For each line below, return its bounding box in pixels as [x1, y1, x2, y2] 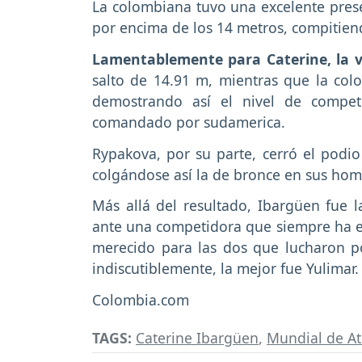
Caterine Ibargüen [136, 327, 259, 347]
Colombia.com [92, 290, 193, 310]
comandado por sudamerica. [92, 112, 285, 132]
